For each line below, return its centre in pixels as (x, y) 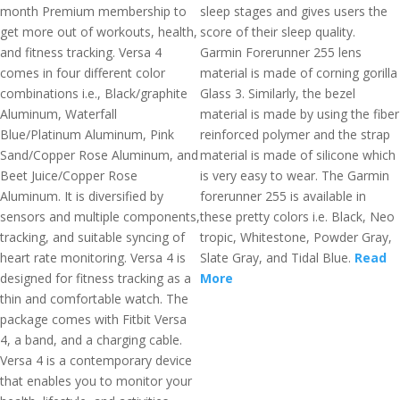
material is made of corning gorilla (299, 73)
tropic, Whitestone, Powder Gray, (296, 237)
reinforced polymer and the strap (295, 134)
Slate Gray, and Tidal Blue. (277, 258)
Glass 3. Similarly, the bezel (278, 93)
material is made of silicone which (298, 155)
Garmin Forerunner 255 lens (281, 52)
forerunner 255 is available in (283, 196)
